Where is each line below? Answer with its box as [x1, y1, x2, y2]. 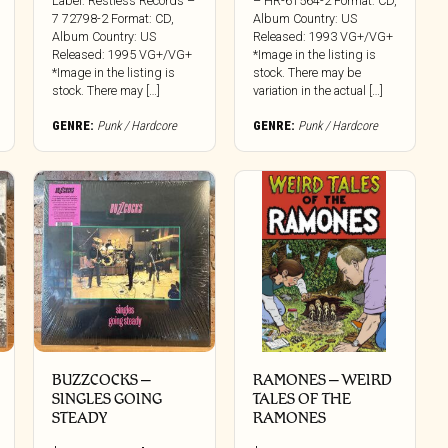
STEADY [52, 407, 109, 427]
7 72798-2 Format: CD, [52, 11, 175, 27]
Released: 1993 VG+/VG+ [252, 29, 393, 45]
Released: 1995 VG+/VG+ [52, 47, 193, 63]
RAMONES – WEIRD [252, 369, 392, 389]
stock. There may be [252, 65, 361, 81]
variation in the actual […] [252, 83, 383, 99]
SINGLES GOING [52, 388, 163, 408]
